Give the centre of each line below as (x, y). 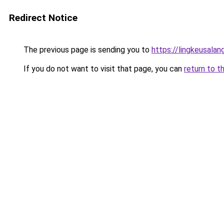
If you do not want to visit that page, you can (103, 69)
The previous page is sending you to (86, 50)
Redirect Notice (43, 18)
